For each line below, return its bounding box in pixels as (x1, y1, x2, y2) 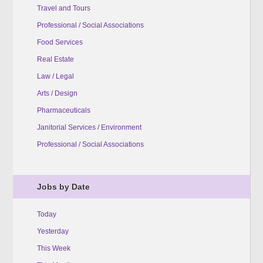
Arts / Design (36, 89, 77, 97)
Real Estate (36, 55, 74, 63)
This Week (36, 244, 70, 252)
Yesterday (36, 227, 69, 235)
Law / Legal (36, 72, 74, 80)
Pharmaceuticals (36, 106, 90, 114)
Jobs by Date (36, 181, 90, 191)
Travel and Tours (36, 4, 90, 12)
